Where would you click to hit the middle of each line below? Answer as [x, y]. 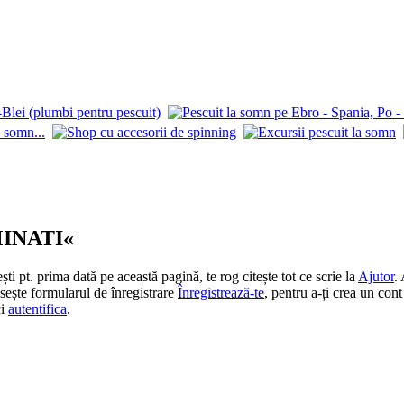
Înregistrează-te [221, 292]
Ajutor [376, 276]
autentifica [37, 308]
